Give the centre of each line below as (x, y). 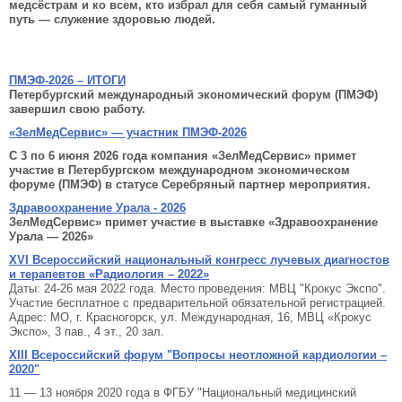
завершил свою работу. (79, 109)
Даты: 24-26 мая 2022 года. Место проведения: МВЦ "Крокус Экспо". (197, 288)
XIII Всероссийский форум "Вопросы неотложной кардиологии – (198, 355)
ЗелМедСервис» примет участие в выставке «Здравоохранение (193, 222)
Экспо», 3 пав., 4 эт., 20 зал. (87, 332)
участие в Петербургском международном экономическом (179, 170)
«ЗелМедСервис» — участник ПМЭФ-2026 (128, 132)
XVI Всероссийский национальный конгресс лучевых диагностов (199, 260)
